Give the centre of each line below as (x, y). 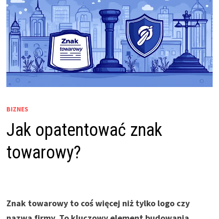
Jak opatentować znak (84, 130)
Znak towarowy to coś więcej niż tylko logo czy (98, 203)
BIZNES (17, 109)
